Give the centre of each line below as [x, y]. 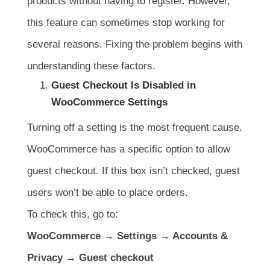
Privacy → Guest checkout [90, 257]
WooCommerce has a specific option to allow [129, 149]
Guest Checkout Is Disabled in [124, 85]
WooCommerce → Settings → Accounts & [127, 236]
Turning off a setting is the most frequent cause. [135, 127]
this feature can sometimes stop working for [126, 22]
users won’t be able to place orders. [108, 192]
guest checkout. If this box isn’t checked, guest [133, 171]
